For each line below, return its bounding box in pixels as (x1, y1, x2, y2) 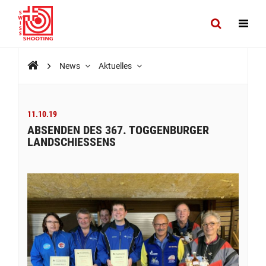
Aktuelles (99, 61, 134, 71)
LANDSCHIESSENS (27, 135, 116, 149)
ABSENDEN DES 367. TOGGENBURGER (27, 123, 209, 137)
